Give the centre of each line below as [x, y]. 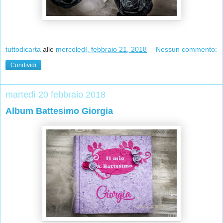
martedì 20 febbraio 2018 [56, 95]
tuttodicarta [23, 50]
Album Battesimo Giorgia [59, 111]
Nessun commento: [187, 50]
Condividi [23, 65]
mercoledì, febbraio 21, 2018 [101, 50]
